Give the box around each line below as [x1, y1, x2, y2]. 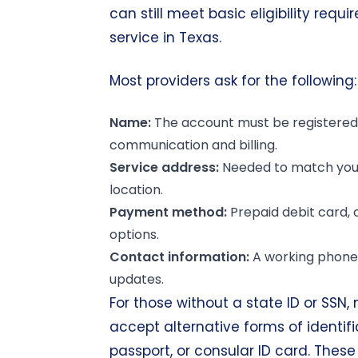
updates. [109, 270, 164, 288]
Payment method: [109, 203, 230, 221]
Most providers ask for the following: [109, 71, 356, 90]
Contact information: [109, 248, 249, 266]
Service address [109, 158, 216, 177]
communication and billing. [109, 136, 277, 154]
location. [109, 181, 163, 199]
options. [109, 225, 159, 244]
